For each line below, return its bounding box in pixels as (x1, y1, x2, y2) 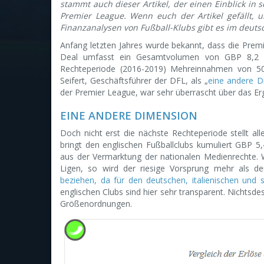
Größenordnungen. (60, 198, 132, 209)
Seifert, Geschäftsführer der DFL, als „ (60, 75, 209, 86)
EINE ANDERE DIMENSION (60, 108, 197, 123)
